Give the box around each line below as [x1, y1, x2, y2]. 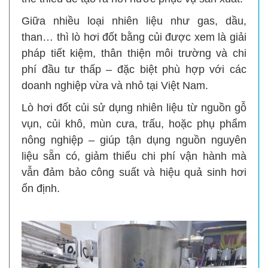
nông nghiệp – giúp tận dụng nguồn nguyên [22, 134, 246, 147]
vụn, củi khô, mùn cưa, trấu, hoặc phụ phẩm [22, 118, 246, 130]
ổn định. [22, 182, 60, 195]
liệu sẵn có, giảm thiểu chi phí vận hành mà [22, 150, 246, 163]
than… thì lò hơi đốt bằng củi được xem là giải [22, 31, 246, 44]
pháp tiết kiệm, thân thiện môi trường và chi [22, 47, 246, 60]
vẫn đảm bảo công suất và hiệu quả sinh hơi [22, 166, 246, 179]
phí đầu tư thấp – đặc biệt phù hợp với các [22, 63, 246, 76]
